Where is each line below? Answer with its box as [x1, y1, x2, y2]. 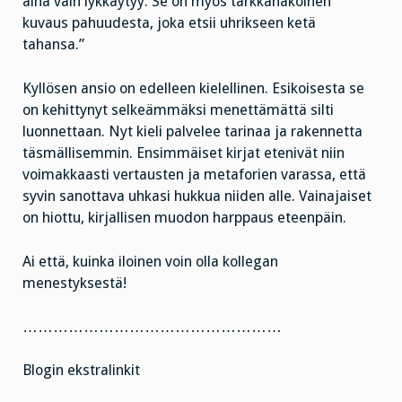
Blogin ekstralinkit [22, 362, 140, 380]
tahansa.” [22, 36, 84, 54]
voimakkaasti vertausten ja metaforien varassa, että [22, 166, 366, 184]
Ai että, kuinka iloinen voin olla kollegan [22, 252, 278, 270]
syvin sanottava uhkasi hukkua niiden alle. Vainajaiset [22, 188, 371, 205]
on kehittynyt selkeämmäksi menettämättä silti [22, 101, 334, 119]
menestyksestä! [22, 274, 127, 292]
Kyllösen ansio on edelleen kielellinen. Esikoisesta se [22, 80, 364, 98]
